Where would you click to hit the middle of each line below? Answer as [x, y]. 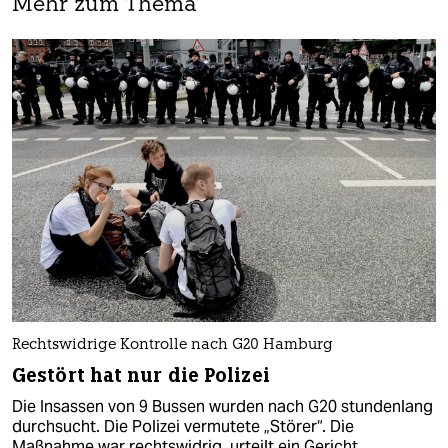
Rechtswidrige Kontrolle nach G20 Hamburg [172, 345]
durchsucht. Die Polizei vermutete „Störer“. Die [183, 426]
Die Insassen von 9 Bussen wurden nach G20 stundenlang [222, 406]
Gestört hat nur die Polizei [141, 375]
